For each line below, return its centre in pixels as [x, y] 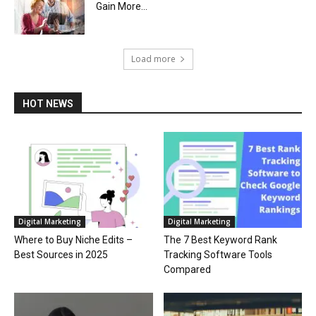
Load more [153, 59]
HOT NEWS [48, 104]
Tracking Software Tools [218, 254]
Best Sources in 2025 [61, 254]
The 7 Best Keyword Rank [220, 239]
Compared [187, 269]
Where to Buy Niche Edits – [73, 239]
